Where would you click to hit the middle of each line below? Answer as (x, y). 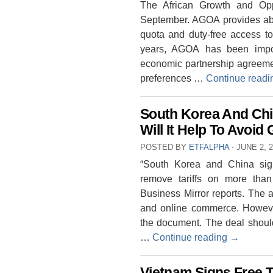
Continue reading (191, 237)
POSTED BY (165, 147)
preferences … (173, 78)
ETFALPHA (209, 147)
